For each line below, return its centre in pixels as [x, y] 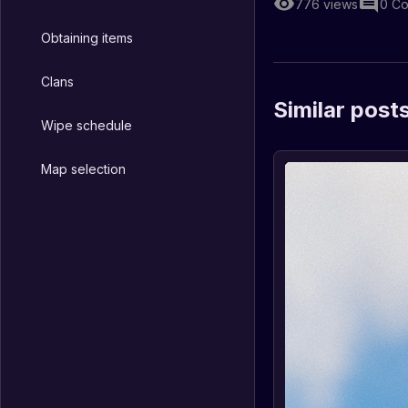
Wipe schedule [87, 125]
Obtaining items [87, 37]
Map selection [83, 168]
